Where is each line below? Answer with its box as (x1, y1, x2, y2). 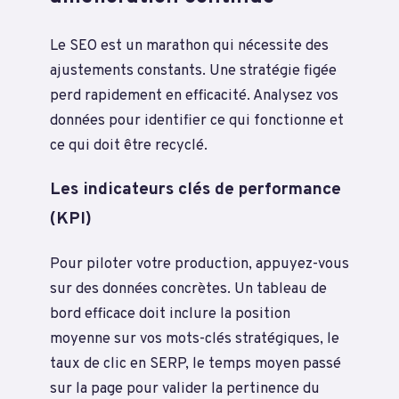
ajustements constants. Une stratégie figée (50, 61, 337, 81)
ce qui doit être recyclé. (50, 136, 208, 156)
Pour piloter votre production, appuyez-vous (50, 255, 349, 274)
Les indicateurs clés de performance (50, 179, 341, 201)
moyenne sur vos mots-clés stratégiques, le (50, 330, 339, 349)
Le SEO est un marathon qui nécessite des (50, 37, 329, 56)
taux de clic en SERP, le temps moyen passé (50, 354, 341, 374)
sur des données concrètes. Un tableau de (50, 280, 327, 299)
